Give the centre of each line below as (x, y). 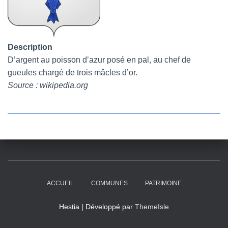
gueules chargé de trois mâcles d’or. (73, 73)
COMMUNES (109, 183)
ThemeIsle (152, 207)
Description (30, 47)
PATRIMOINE (163, 183)
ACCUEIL (60, 183)
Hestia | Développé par (97, 207)
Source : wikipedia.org (48, 85)
